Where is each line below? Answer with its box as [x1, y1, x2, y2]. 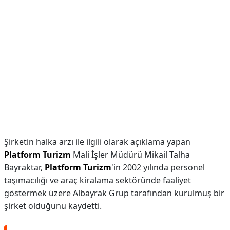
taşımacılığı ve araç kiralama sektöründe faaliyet [4, 175, 191, 186]
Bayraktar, [4, 162, 45, 173]
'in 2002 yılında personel [111, 162, 205, 173]
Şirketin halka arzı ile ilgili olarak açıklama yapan [4, 136, 190, 147]
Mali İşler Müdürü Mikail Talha [71, 149, 190, 160]
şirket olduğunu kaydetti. [4, 200, 102, 212]
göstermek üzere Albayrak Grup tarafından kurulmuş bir [4, 187, 224, 199]
